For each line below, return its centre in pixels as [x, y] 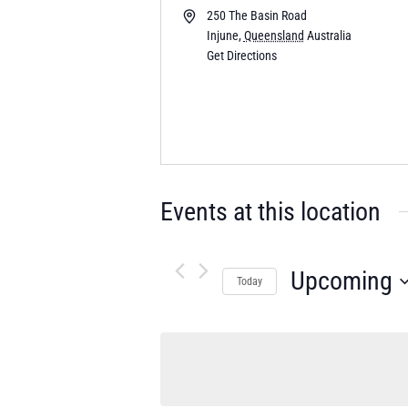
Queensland [274, 36]
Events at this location [271, 212]
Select [308, 310]
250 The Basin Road [256, 15]
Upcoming [342, 281]
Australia [329, 36]
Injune [222, 36]
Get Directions [241, 56]
